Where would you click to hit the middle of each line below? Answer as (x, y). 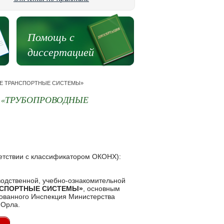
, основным (101, 188)
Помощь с (51, 36)
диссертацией (60, 51)
